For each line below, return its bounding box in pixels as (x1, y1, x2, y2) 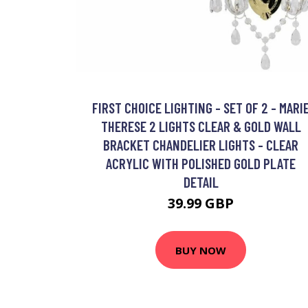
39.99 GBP (168, 194, 234, 212)
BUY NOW (175, 243, 226, 257)
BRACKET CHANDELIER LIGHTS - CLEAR (103, 136, 298, 153)
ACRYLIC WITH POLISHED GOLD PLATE (106, 155, 296, 172)
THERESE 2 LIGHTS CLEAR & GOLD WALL (100, 118, 301, 135)
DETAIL (183, 173, 219, 190)
